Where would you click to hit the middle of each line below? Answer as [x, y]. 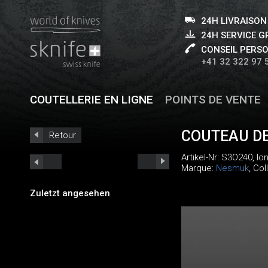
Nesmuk [232, 168]
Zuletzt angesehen [70, 193]
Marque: [198, 168]
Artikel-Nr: [201, 157]
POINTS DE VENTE [213, 100]
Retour [63, 135]
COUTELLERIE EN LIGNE [92, 100]
